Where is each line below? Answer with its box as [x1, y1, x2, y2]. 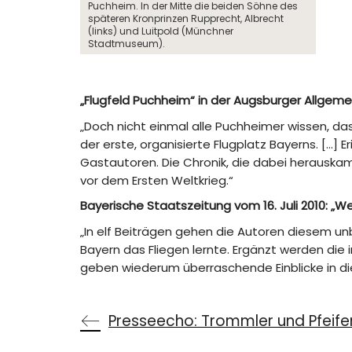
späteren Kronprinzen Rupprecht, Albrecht [88, 11, 284, 25]
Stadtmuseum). [88, 36, 165, 50]
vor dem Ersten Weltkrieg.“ [80, 171, 233, 189]
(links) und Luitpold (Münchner [88, 24, 233, 38]
